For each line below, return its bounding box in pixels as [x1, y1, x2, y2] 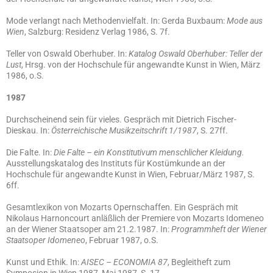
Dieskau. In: [6, 126, 51, 135]
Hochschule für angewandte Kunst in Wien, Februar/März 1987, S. [6, 169, 255, 179]
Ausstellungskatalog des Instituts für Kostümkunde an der [6, 158, 225, 168]
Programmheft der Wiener [171, 224, 267, 234]
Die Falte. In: [6, 147, 54, 157]
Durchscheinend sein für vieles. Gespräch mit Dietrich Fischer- [6, 115, 236, 124]
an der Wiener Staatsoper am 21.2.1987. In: [6, 224, 171, 234]
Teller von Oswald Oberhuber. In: [6, 49, 129, 58]
